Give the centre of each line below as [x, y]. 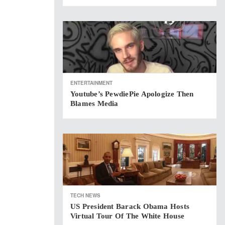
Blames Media [94, 103]
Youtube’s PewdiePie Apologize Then [132, 94]
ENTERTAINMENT [91, 83]
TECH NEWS [85, 195]
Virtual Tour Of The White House [127, 216]
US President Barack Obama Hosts [130, 206]
